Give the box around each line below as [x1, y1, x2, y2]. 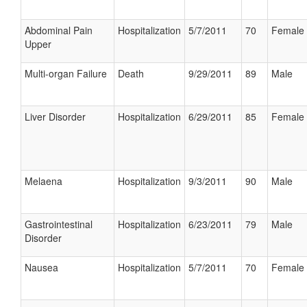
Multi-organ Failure [25, 66, 107, 80]
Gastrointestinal [25, 217, 93, 231]
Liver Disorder [25, 110, 86, 123]
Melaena [25, 174, 62, 188]
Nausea [25, 260, 58, 274]
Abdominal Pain [25, 23, 93, 37]
